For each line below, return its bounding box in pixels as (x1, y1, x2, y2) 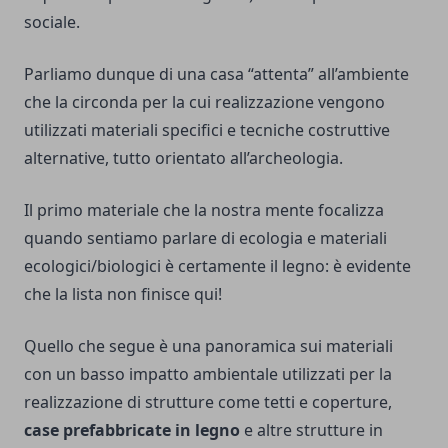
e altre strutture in (240, 419, 383, 441)
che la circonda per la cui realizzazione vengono (24, 91, 385, 113)
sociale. (24, 11, 80, 33)
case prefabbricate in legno (24, 419, 240, 441)
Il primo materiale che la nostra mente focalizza (24, 199, 384, 221)
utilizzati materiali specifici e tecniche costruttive (24, 119, 390, 141)
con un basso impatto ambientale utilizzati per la (24, 363, 392, 385)
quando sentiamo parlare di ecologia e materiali (24, 227, 387, 249)
